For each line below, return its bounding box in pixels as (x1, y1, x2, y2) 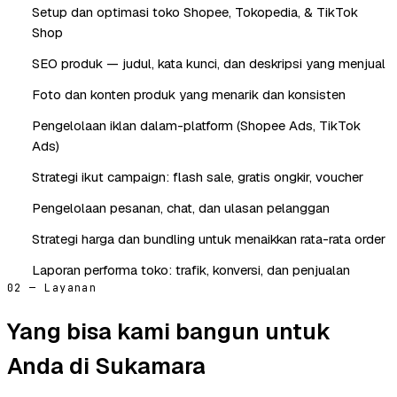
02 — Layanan (7, 280, 97, 295)
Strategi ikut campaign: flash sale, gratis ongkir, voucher (32, 167, 363, 185)
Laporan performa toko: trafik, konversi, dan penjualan (32, 261, 350, 278)
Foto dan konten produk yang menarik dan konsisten (32, 85, 346, 103)
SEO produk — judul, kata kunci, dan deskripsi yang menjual (32, 54, 385, 72)
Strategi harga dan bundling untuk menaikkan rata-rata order (32, 230, 385, 247)
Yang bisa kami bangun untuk (7, 315, 331, 346)
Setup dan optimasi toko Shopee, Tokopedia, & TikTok (32, 3, 358, 20)
